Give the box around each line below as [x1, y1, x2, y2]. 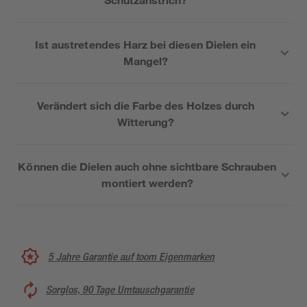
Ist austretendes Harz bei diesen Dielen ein [35, 38, 256, 51]
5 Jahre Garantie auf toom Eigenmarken [48, 249, 214, 263]
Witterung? [116, 115, 175, 128]
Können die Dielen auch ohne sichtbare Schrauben [18, 160, 277, 173]
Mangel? [123, 54, 168, 67]
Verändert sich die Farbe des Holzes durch [36, 99, 255, 112]
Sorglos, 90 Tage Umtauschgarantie [46, 283, 194, 296]
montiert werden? [101, 176, 194, 189]
